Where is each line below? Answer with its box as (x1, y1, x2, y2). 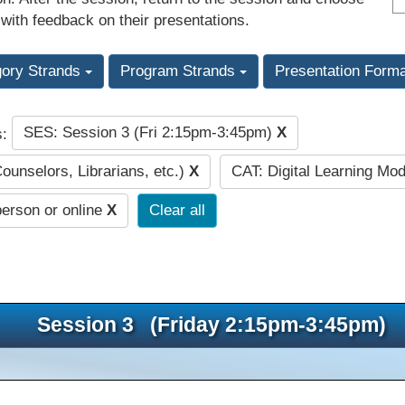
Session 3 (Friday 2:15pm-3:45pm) (37, 312, 386, 336)
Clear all (148, 202, 205, 220)
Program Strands (119, 62, 240, 80)
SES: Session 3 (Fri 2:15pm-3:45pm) (23, 124, 277, 142)
